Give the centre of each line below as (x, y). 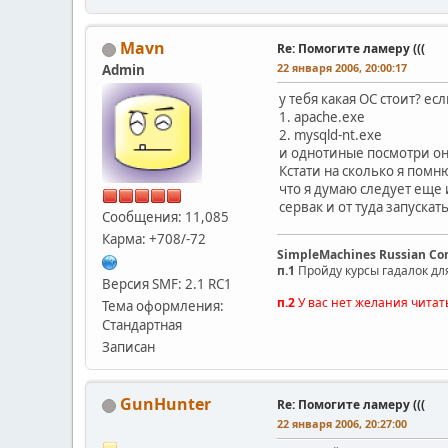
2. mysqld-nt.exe (330, 134)
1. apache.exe (322, 116)
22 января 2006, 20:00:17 (342, 67)
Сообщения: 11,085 (165, 216)
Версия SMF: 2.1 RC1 (167, 283)
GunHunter (165, 403)
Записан (128, 346)
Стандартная (142, 324)
